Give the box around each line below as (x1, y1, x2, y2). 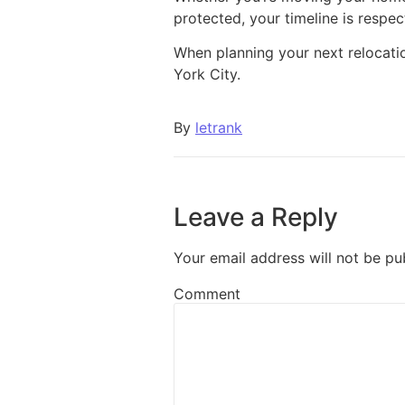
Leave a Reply (174, 201, 338, 232)
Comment (174, 284, 240, 303)
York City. (174, 65, 240, 84)
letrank (195, 118, 242, 137)
